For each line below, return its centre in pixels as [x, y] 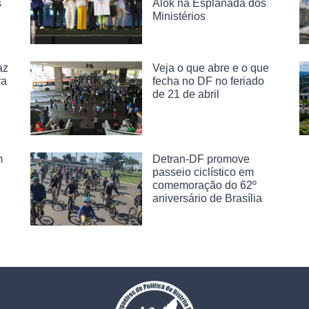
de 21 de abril [186, 94]
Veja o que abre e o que [211, 68]
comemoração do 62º [205, 185]
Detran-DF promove [201, 159]
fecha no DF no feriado [208, 81]
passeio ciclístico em [203, 172]
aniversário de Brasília [207, 198]
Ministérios [179, 16]
